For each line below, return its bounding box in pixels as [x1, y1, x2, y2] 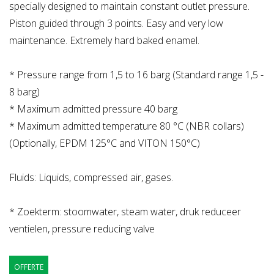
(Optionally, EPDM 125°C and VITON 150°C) [9, 136, 200, 150]
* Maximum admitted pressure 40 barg [9, 102, 177, 116]
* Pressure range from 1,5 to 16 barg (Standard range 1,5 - [9, 68, 264, 82]
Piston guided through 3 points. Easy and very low [9, 17, 223, 31]
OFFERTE [14, 262, 43, 273]
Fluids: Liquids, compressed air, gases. [9, 171, 173, 185]
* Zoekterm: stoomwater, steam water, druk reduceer [9, 205, 241, 219]
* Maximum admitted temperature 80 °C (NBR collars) [9, 119, 244, 133]
